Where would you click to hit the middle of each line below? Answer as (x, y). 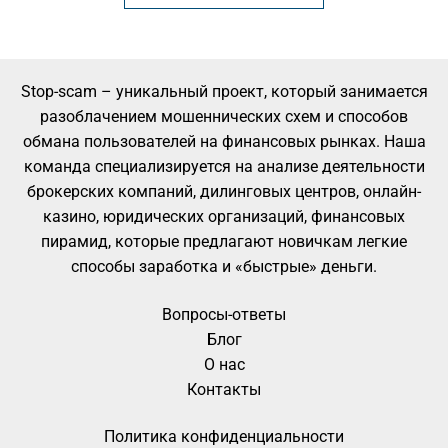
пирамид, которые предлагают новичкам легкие (224, 241)
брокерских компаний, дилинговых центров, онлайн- (224, 191)
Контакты (224, 389)
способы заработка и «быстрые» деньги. (224, 266)
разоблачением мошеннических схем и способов (224, 116)
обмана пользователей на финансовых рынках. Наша (224, 141)
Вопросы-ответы (224, 314)
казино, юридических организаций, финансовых (224, 216)
